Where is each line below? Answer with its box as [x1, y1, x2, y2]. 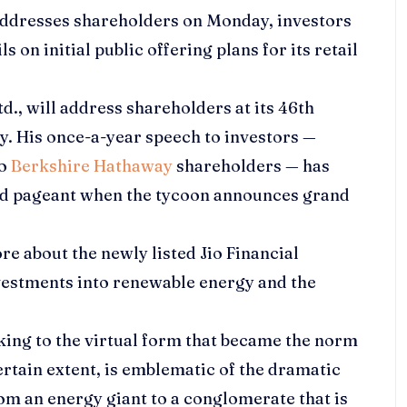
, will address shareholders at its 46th [18, 97, 314, 119]
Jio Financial [200, 243, 299, 264]
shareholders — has [173, 155, 330, 177]
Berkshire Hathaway [11, 155, 173, 177]
